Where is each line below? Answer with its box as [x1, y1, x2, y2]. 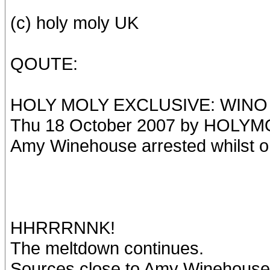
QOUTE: [10, 54, 78, 74]
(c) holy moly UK [10, 13, 139, 33]
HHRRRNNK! [10, 218, 115, 237]
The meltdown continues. [10, 238, 204, 258]
